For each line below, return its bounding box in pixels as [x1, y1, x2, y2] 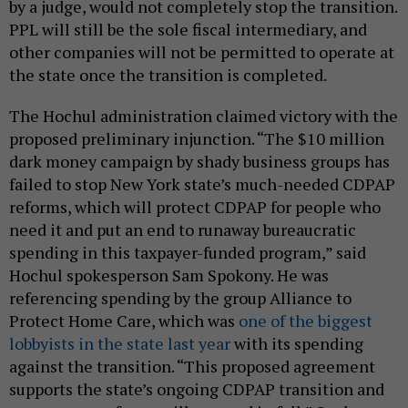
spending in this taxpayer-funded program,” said [9, 241, 366, 264]
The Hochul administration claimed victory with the [9, 105, 398, 127]
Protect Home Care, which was [9, 310, 239, 332]
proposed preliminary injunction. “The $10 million [9, 127, 384, 150]
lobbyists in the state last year [9, 332, 230, 355]
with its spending [230, 332, 363, 355]
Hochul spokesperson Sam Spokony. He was [9, 264, 329, 287]
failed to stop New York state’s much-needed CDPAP [9, 173, 395, 196]
